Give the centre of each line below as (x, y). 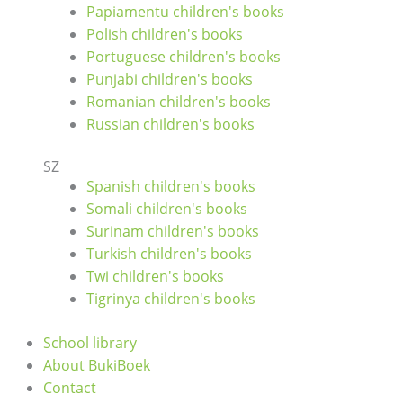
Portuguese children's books (184, 57)
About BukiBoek (97, 366)
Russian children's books (170, 125)
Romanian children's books (179, 102)
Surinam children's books (173, 232)
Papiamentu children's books (185, 12)
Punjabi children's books (170, 80)
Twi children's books (155, 277)
